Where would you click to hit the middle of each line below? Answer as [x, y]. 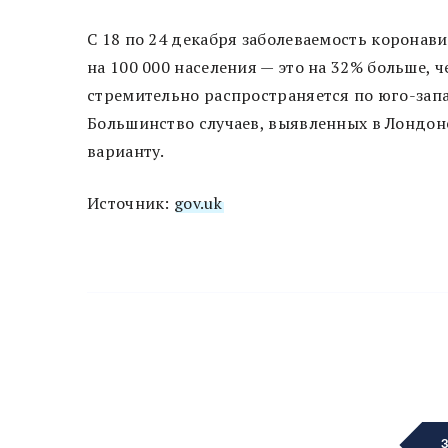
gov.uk [198, 202]
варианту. [126, 150]
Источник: [130, 202]
